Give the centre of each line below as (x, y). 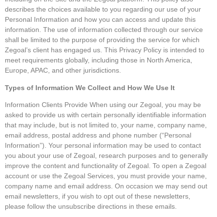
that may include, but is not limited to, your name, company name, (106, 125)
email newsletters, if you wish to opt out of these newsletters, (98, 196)
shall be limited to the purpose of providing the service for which (102, 40)
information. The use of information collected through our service (104, 30)
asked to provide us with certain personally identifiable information (106, 115)
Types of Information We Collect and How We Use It (90, 87)
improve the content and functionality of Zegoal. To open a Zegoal (106, 166)
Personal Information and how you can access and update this (100, 20)
